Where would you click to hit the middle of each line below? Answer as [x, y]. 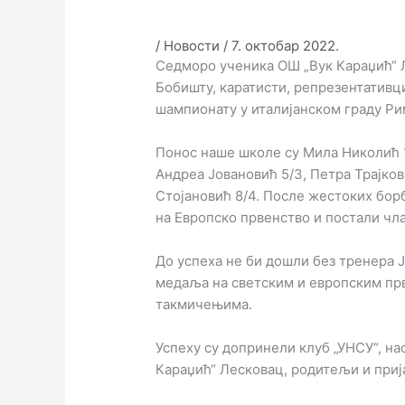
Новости [192, 45]
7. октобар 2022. [286, 45]
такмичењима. [204, 304]
